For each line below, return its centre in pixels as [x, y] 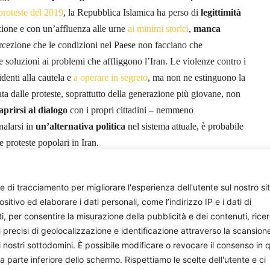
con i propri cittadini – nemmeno [130, 110]
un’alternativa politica [80, 126]
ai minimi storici [158, 28]
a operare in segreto [111, 77]
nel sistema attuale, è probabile [184, 126]
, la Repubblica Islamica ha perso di [132, 12]
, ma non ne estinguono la [196, 77]
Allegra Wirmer [215, 174]
